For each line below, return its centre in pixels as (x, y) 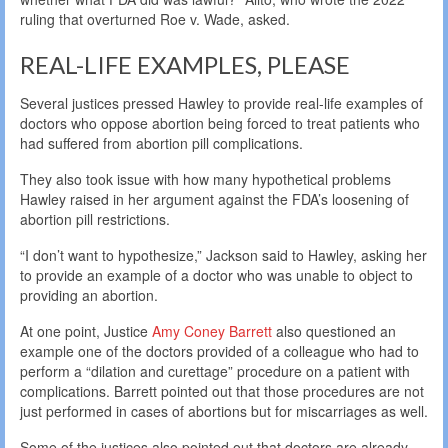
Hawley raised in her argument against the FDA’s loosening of (214, 198)
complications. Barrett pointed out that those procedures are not (222, 390)
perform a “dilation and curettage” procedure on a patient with (215, 370)
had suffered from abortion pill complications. (161, 142)
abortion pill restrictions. (95, 218)
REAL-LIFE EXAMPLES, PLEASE (185, 64)
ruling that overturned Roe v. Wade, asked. (155, 18)
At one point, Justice (86, 330)
